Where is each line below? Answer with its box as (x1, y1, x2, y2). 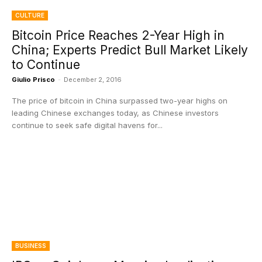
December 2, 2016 (64, 75, 122, 84)
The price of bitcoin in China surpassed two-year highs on (12, 96, 227, 105)
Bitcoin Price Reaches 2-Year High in (12, 28, 225, 43)
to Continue (12, 57, 80, 72)
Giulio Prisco (12, 75, 55, 84)
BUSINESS (15, 242, 46, 249)
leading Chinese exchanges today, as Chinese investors (12, 108, 219, 118)
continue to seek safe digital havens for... (12, 120, 163, 130)
